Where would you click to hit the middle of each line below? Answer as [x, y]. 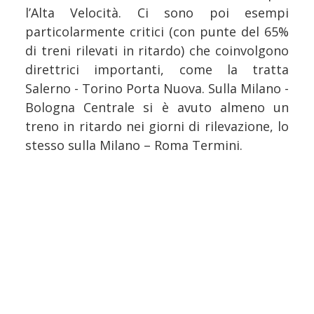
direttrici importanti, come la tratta [157, 69]
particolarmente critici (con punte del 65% [157, 31]
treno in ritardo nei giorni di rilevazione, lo [157, 126]
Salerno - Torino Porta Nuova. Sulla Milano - [157, 88]
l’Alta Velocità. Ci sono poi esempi [157, 12]
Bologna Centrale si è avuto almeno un [157, 107]
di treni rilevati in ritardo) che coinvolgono [157, 50]
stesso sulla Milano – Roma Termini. [134, 145]
